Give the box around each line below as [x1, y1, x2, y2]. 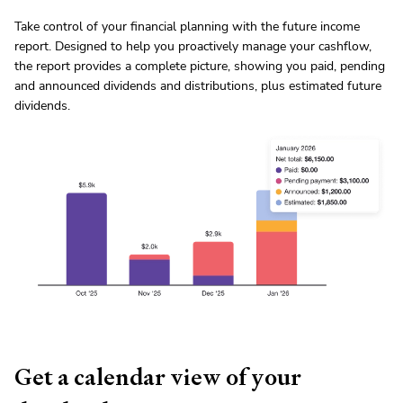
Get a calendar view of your [14, 362, 301, 393]
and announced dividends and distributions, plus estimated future [14, 77, 381, 95]
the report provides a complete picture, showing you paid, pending [14, 58, 385, 76]
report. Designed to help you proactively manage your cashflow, [14, 38, 372, 56]
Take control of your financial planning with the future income [14, 18, 360, 36]
